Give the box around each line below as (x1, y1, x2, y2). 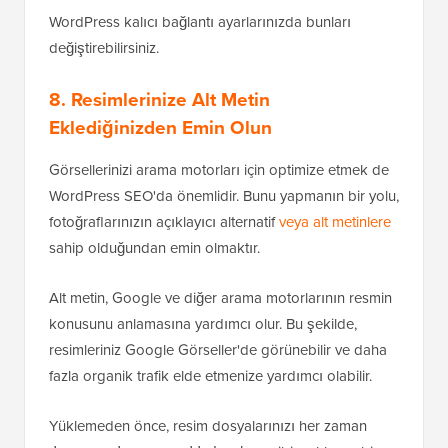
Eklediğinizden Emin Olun (49, 113, 272, 142)
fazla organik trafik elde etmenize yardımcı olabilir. (49, 365, 372, 387)
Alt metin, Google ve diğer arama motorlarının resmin (49, 287, 392, 309)
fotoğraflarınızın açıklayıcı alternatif (49, 211, 279, 233)
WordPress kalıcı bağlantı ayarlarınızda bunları (49, 11, 351, 33)
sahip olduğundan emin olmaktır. (49, 237, 260, 259)
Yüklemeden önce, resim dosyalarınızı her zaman (49, 415, 367, 437)
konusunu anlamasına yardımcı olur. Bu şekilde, (49, 313, 357, 335)
